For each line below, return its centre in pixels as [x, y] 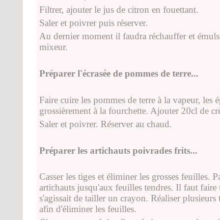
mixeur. [54, 47]
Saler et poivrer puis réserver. [94, 23]
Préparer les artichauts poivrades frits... [118, 150]
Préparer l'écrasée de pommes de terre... [119, 73]
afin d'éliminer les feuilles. [88, 209]
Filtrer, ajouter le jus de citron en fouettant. [119, 9]
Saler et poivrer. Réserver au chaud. [106, 124]
